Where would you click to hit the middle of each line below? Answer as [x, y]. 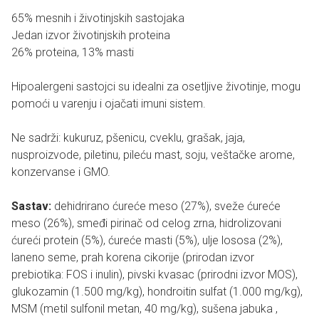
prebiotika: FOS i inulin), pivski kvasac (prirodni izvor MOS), [155, 274]
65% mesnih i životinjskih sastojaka [98, 18]
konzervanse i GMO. [61, 172]
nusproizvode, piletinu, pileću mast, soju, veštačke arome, [153, 155]
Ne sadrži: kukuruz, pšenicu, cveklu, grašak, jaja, [128, 138]
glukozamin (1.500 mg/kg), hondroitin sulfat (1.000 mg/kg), [157, 292]
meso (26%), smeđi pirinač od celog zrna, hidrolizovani [146, 223]
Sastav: [31, 206]
